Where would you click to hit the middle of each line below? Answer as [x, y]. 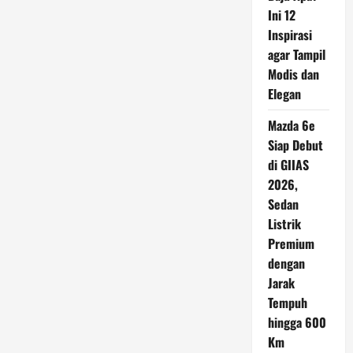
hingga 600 [297, 322]
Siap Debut [295, 145]
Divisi [124, 18]
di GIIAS [288, 165]
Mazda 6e [291, 125]
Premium [291, 243]
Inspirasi [290, 35]
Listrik [284, 224]
